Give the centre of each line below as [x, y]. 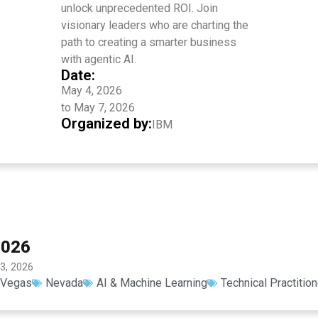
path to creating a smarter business [149, 42]
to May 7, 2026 [98, 108]
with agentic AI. [99, 59]
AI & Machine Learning [152, 283]
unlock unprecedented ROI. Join [139, 8]
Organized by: [106, 124]
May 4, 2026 [92, 91]
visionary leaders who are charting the [155, 25]
